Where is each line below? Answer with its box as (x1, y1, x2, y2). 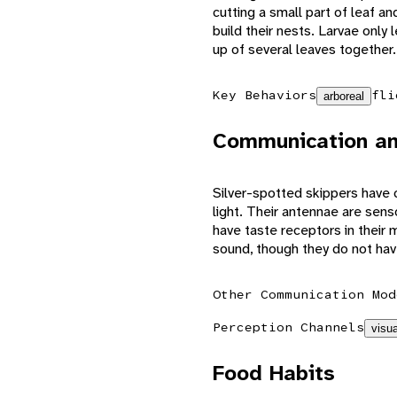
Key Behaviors (213, 86, 316, 103)
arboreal (323, 89, 364, 103)
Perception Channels (213, 318, 364, 335)
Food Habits (213, 358, 335, 387)
